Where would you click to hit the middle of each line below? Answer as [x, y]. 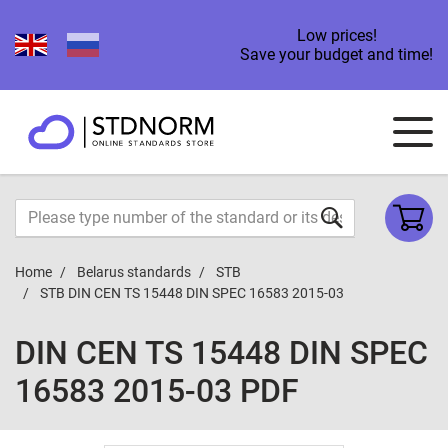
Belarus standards [134, 272]
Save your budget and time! [336, 54]
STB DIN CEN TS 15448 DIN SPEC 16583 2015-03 [192, 293]
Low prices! [336, 35]
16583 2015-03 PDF [157, 391]
